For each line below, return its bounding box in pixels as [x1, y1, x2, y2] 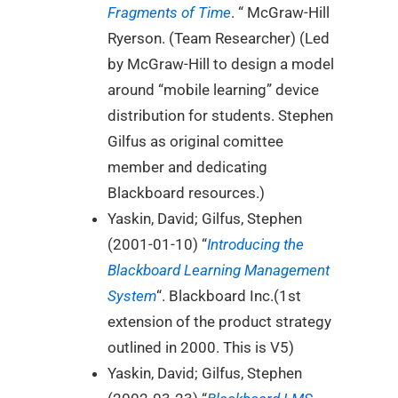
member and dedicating [107, 158, 267, 177]
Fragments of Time [107, 4, 231, 22]
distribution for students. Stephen [107, 107, 333, 125]
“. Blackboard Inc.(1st [156, 287, 301, 306]
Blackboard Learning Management [107, 261, 330, 280]
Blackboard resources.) [107, 184, 265, 203]
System [107, 287, 156, 306]
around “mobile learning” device [107, 81, 319, 99]
